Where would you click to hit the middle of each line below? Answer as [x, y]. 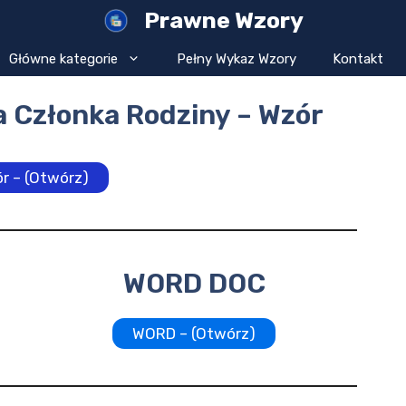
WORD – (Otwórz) [194, 333]
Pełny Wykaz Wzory [236, 59]
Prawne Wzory [223, 20]
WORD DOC [194, 284]
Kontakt [358, 59]
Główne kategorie [63, 59]
